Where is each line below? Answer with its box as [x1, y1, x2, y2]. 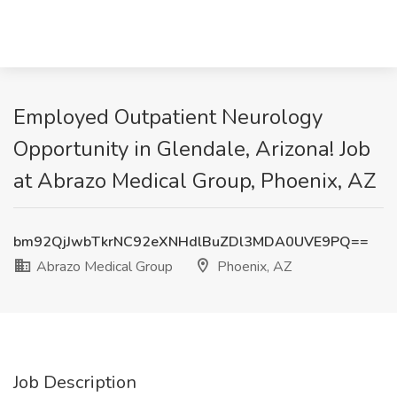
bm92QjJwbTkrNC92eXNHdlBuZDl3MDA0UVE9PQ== [13, 232, 369, 252]
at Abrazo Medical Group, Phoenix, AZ [13, 167, 377, 195]
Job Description [13, 370, 136, 394]
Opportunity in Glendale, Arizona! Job [13, 135, 370, 163]
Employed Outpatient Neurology [13, 103, 323, 131]
